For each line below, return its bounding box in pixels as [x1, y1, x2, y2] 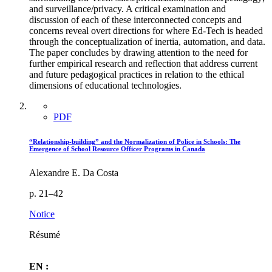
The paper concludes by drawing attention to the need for [29, 47, 248, 58]
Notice [29, 209, 55, 219]
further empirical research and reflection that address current [29, 58, 257, 69]
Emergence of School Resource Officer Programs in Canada [29, 145, 205, 153]
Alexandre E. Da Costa [29, 168, 118, 178]
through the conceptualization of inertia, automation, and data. [29, 36, 265, 47]
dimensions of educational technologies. [29, 80, 182, 91]
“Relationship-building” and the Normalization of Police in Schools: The [29, 138, 240, 146]
